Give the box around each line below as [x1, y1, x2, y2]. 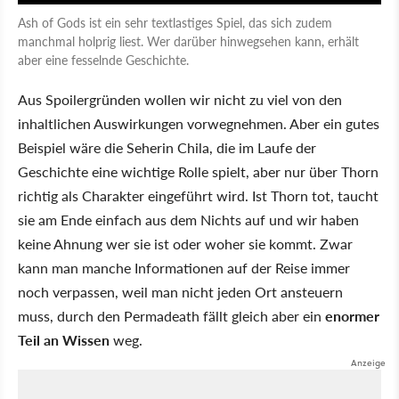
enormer [325, 305, 379, 326]
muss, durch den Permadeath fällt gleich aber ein [18, 305, 325, 326]
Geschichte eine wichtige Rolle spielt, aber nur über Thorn [18, 160, 379, 182]
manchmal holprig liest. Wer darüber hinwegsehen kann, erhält [18, 31, 359, 50]
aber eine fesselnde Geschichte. [18, 50, 189, 69]
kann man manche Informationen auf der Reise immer [18, 256, 350, 278]
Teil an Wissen [18, 329, 110, 350]
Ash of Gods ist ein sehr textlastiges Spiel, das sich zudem [18, 12, 332, 31]
